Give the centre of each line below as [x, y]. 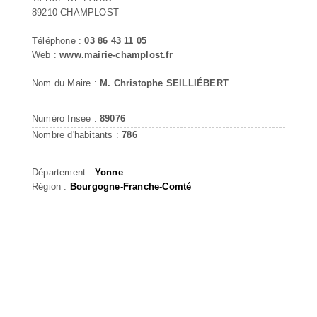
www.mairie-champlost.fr [116, 54]
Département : [63, 172]
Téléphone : [58, 40]
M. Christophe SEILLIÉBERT [164, 83]
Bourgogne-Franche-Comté [131, 186]
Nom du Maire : [66, 83]
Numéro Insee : [66, 118]
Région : [51, 186]
